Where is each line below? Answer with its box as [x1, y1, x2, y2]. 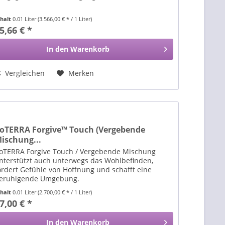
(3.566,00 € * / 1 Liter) [38, 15, 92, 23]
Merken [68, 68, 94, 78]
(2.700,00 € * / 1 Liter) [38, 188, 92, 196]
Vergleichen [3, 68, 45, 78]
